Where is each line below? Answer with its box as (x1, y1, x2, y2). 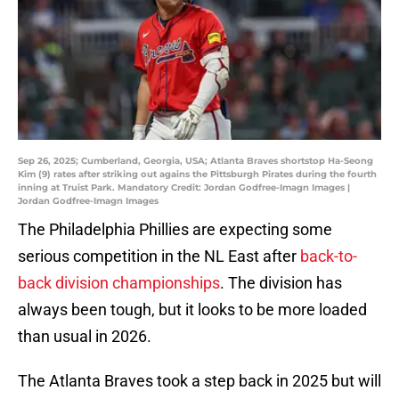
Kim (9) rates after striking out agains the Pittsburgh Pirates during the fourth (18, 168, 377, 181)
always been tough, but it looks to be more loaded (18, 300, 367, 320)
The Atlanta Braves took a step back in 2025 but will (18, 371, 381, 391)
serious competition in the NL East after (18, 247, 300, 266)
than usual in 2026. (18, 327, 151, 346)
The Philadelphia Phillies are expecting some (18, 220, 332, 240)
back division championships (18, 273, 220, 293)
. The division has (220, 273, 342, 293)
